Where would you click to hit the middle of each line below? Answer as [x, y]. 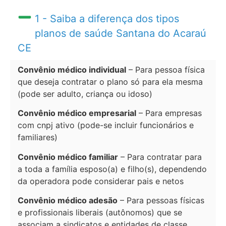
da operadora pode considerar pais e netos [101, 181]
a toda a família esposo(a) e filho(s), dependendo [112, 169]
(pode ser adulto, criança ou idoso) [85, 94]
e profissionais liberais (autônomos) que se [100, 212]
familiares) [38, 137]
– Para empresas [169, 113]
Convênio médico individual [72, 69]
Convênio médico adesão [68, 200]
